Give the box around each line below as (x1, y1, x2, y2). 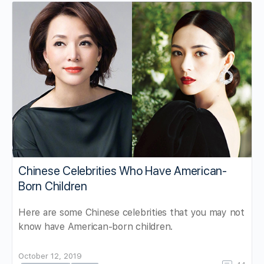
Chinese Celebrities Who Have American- (18, 163, 227, 178)
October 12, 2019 (18, 251, 82, 260)
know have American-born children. (18, 220, 173, 232)
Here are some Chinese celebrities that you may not (18, 206, 245, 218)
